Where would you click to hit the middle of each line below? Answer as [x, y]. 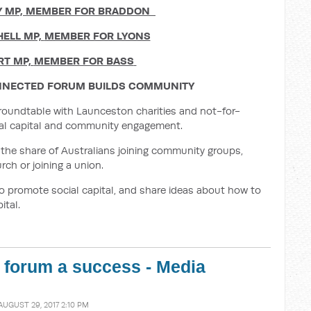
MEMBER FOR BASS [84, 61]
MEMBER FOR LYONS [97, 36]
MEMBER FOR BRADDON [88, 11]
